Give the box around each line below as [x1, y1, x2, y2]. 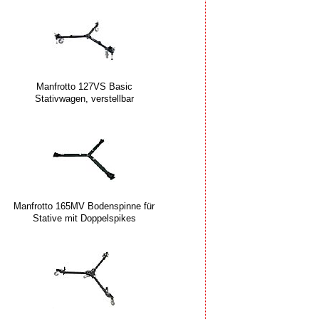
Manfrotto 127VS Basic [36, 80, 132, 92]
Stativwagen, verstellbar [34, 93, 134, 104]
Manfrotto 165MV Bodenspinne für [14, 200, 155, 211]
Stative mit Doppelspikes [32, 212, 136, 224]
